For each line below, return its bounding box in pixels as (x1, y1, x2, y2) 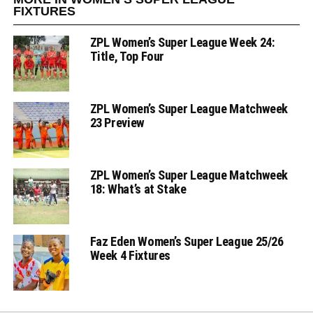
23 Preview (89, 115, 145, 131)
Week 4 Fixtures (89, 248, 171, 263)
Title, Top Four (89, 49, 165, 64)
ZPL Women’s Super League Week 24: (89, 35, 275, 50)
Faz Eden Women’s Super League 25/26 (89, 234, 284, 249)
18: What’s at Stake (89, 182, 187, 197)
